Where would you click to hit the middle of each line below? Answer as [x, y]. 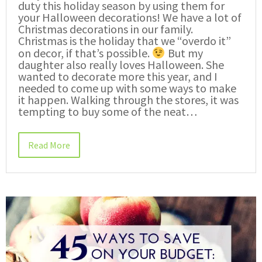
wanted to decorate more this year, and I [118, 76]
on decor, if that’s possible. [85, 53]
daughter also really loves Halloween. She [121, 64]
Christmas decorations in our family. [106, 29]
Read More [49, 145]
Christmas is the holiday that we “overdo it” [125, 40]
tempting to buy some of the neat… [108, 111]
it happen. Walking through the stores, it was [128, 99]
